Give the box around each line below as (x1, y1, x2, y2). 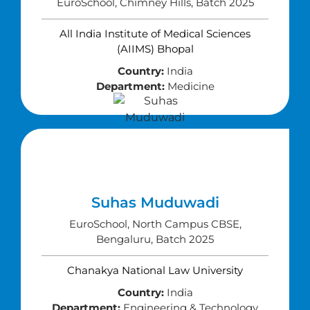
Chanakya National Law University (67, 264, 243, 277)
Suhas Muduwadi (91, 194, 219, 211)
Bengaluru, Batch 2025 (96, 232, 214, 246)
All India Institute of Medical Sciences (60, 27, 250, 40)
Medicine (164, 80, 215, 93)
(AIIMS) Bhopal (116, 42, 194, 55)
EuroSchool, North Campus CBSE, (69, 217, 241, 230)
